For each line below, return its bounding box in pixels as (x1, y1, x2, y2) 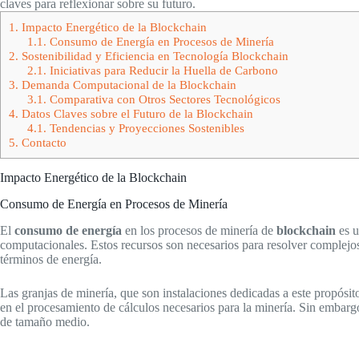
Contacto (18, 135, 67, 149)
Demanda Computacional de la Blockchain (18, 78, 236, 91)
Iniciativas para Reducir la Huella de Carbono (46, 63, 278, 77)
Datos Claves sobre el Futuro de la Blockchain (18, 107, 253, 120)
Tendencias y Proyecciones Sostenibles (46, 121, 244, 135)
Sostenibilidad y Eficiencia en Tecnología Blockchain (18, 49, 288, 63)
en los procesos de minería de (122, 223, 276, 237)
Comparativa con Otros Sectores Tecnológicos (46, 92, 280, 106)
